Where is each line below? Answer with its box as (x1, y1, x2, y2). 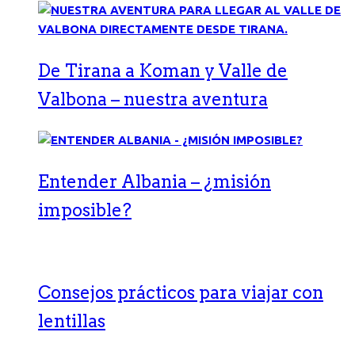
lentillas (38, 311, 105, 331)
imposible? (38, 200, 132, 220)
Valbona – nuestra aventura (38, 89, 268, 109)
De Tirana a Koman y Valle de (38, 60, 288, 81)
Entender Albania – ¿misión (38, 171, 271, 192)
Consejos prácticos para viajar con (38, 282, 323, 303)
